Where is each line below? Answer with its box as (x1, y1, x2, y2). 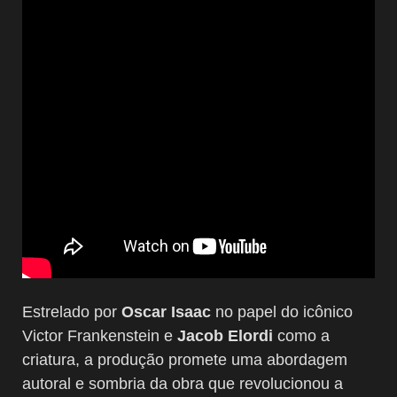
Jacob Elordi (177, 326, 273, 345)
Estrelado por (22, 302, 121, 321)
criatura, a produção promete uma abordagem (22, 350, 347, 369)
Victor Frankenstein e (22, 326, 177, 345)
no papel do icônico (211, 302, 353, 321)
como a (273, 326, 330, 345)
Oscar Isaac (121, 302, 211, 321)
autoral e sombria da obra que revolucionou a (22, 374, 343, 393)
